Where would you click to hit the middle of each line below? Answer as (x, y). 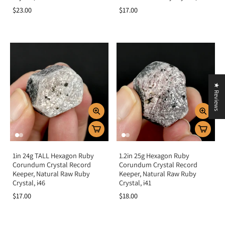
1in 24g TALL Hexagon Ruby (53, 155)
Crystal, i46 (29, 183)
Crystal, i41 (135, 183)
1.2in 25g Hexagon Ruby (154, 155)
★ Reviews (217, 97)
